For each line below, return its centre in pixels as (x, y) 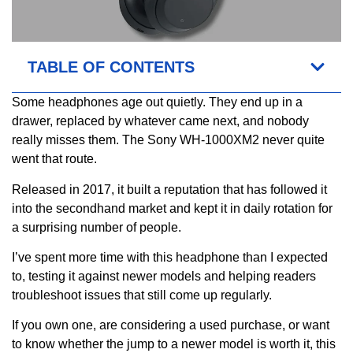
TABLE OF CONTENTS (111, 67)
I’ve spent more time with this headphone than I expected (170, 258)
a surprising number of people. (97, 227)
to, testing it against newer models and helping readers (164, 277)
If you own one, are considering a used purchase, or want (171, 325)
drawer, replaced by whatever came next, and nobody (160, 121)
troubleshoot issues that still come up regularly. (142, 295)
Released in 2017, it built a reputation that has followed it (169, 189)
